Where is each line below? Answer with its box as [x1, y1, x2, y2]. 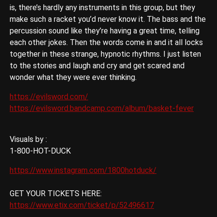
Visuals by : [10, 135, 47, 144]
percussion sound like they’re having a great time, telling [10, 26, 200, 36]
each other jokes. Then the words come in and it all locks [10, 38, 203, 47]
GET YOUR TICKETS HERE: [10, 189, 102, 199]
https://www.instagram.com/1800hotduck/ [10, 166, 156, 175]
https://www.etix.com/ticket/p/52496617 [10, 201, 154, 210]
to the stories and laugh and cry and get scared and [10, 61, 185, 71]
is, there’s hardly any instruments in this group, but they [10, 3, 195, 13]
